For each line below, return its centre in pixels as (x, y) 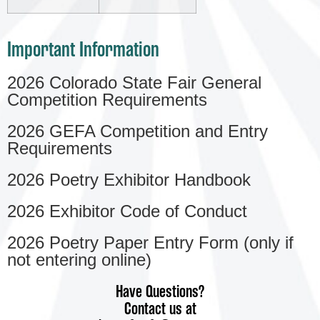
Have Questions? (160, 292)
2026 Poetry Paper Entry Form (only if (150, 243)
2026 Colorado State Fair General (134, 83)
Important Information (83, 50)
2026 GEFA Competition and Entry (137, 131)
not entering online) (79, 260)
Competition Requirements (107, 100)
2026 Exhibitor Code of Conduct (127, 211)
